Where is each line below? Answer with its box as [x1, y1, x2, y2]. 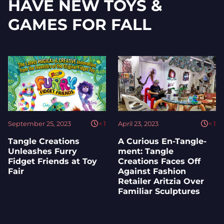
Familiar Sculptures [118, 186, 200, 196]
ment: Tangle [118, 146, 173, 156]
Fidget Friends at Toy [8, 156, 97, 166]
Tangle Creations [8, 136, 79, 146]
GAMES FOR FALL [8, 14, 151, 34]
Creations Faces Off [118, 156, 200, 166]
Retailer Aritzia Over [118, 176, 204, 186]
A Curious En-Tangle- [118, 136, 206, 146]
